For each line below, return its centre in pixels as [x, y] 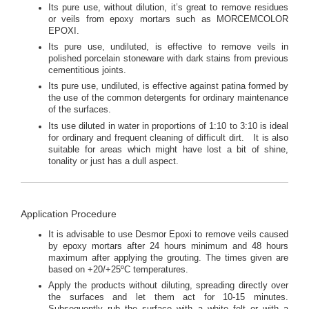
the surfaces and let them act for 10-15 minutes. [168, 298]
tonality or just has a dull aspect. [113, 161]
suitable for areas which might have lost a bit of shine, [168, 149]
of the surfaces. [81, 110]
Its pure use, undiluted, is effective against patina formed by [168, 87]
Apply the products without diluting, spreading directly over [168, 286]
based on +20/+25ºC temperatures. [118, 269]
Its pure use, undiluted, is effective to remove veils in [168, 47]
